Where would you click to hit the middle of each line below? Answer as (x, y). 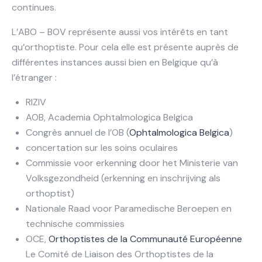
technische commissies (75, 224)
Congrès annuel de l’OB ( (77, 133)
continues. (34, 8)
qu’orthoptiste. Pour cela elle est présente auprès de (125, 47)
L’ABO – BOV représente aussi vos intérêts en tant (120, 32)
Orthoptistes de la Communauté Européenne (145, 239)
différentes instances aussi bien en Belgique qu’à (115, 63)
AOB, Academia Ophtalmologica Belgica (109, 118)
